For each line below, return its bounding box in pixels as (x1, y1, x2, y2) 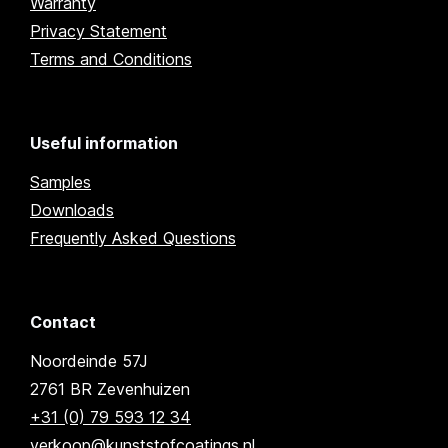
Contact (30, 312, 96, 333)
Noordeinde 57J (30, 351, 148, 372)
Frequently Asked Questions (30, 228, 236, 249)
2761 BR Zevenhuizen (30, 379, 190, 400)
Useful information (30, 133, 178, 154)
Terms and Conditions (30, 49, 192, 70)
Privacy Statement (30, 21, 167, 42)
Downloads (30, 200, 114, 221)
